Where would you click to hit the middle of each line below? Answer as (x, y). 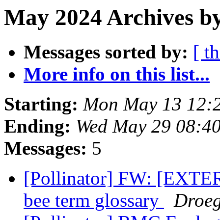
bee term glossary (94, 200)
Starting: (41, 104)
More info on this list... (117, 74)
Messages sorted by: (106, 52)
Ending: (37, 126)
